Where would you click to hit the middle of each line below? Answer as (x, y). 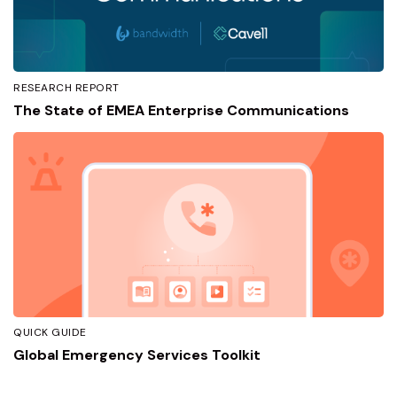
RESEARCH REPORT (66, 87)
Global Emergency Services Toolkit (137, 355)
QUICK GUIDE (50, 332)
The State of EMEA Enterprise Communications (181, 110)
